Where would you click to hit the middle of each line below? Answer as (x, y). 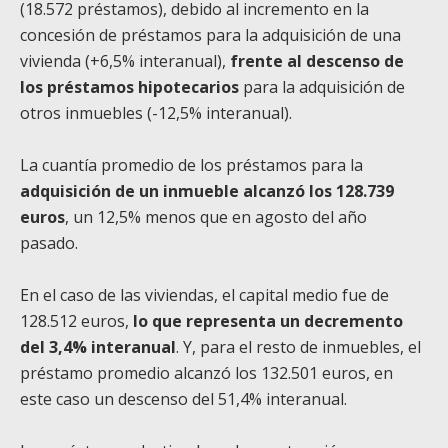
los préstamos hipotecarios (129, 87)
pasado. (49, 243)
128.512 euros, (76, 321)
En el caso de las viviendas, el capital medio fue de (204, 295)
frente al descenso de (317, 61)
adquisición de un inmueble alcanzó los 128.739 (207, 191)
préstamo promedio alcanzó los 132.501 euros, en (206, 373)
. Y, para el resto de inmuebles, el (298, 347)
